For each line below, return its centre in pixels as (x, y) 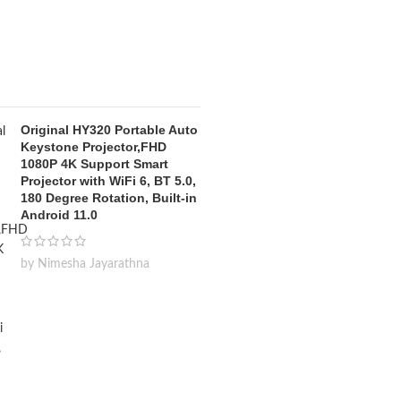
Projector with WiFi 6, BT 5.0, (108, 181)
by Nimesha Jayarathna (85, 264)
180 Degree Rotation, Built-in (109, 198)
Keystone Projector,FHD (94, 147)
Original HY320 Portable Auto (109, 130)
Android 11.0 (59, 215)
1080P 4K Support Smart (94, 164)
